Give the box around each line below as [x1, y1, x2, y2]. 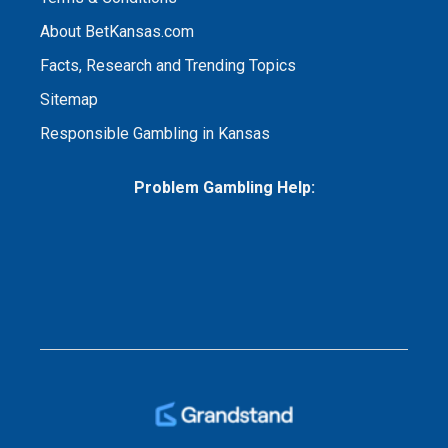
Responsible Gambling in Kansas [40, 124, 270, 144]
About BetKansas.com [40, 22, 194, 42]
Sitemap [40, 90, 98, 110]
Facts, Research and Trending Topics [40, 56, 296, 76]
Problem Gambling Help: [133, 178, 315, 198]
